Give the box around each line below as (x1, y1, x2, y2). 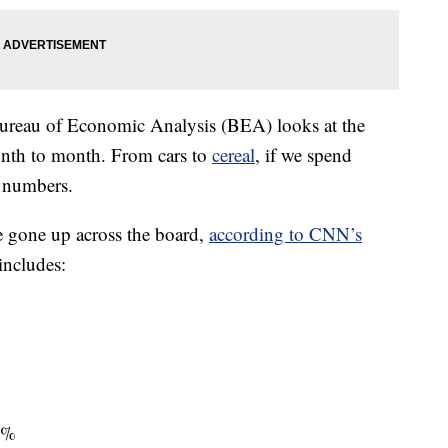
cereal (212, 142, 255, 168)
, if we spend (255, 142, 352, 168)
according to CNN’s (209, 221, 362, 247)
